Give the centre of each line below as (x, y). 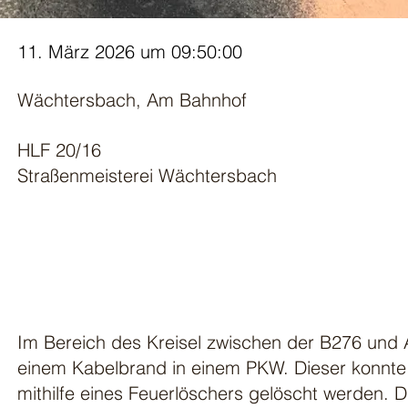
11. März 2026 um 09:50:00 (130, 51)
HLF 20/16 (59, 150)
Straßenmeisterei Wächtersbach (147, 175)
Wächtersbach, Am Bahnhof (132, 100)
